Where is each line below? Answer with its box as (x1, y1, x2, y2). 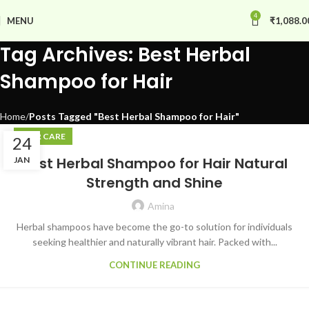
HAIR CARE (21, 131, 66, 141)
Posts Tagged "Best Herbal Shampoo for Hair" (29, 110, 239, 122)
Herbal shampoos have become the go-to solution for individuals (17, 221, 292, 232)
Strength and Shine (86, 173, 223, 192)
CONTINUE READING (109, 259, 200, 270)
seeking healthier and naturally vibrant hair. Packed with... (32, 236, 277, 248)
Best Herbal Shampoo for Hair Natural (21, 154, 288, 173)
